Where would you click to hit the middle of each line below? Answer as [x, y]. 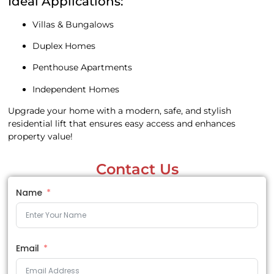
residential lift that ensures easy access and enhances [122, 124]
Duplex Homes [64, 46]
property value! [41, 137]
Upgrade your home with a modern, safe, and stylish [120, 111]
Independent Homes [76, 89]
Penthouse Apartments [83, 68]
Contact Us [137, 169]
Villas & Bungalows [73, 24]
